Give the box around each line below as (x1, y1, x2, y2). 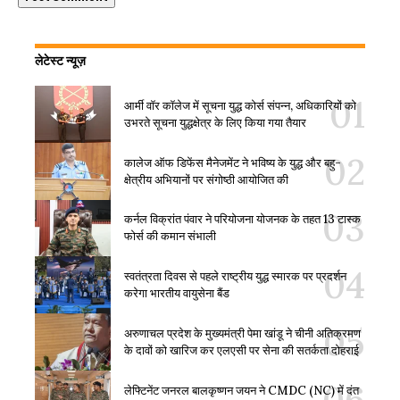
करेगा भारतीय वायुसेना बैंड (124, 286, 229, 302)
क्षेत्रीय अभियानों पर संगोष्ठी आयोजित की (124, 171, 288, 187)
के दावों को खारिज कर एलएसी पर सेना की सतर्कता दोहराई (124, 342, 359, 358)
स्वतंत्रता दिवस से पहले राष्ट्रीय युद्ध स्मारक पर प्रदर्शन (124, 269, 346, 285)
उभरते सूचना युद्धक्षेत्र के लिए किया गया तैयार (124, 114, 306, 130)
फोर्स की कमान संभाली (124, 229, 216, 245)
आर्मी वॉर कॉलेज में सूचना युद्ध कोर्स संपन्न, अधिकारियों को (124, 97, 356, 113)
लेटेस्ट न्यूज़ (35, 54, 86, 70)
